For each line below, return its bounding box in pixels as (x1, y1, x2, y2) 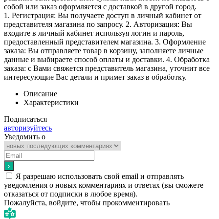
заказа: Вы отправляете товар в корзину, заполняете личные (4, 46, 203, 55)
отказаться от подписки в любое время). (4, 189, 137, 198)
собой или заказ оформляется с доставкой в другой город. (4, 2, 197, 11)
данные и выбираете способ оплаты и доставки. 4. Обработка (4, 55, 210, 64)
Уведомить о (4, 132, 45, 141)
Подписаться (4, 114, 47, 123)
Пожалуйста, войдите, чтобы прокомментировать (4, 198, 170, 207)
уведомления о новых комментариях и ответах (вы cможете (4, 180, 203, 189)
